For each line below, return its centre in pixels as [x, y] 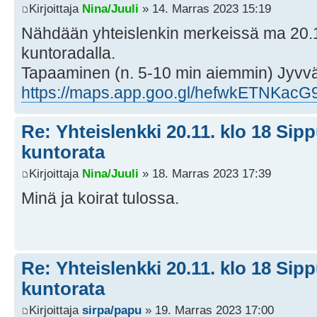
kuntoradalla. [68, 53]
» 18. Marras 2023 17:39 [205, 173]
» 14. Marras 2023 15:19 [205, 9]
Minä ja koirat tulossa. [100, 198]
